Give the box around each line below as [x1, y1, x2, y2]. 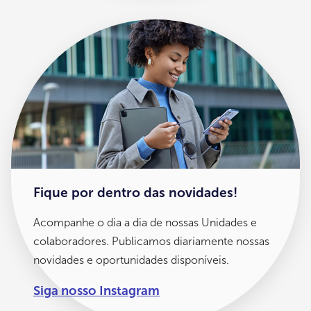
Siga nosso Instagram [33, 283, 160, 299]
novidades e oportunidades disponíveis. [33, 253, 229, 267]
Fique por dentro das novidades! [33, 184, 237, 201]
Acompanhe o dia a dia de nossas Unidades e [33, 215, 257, 229]
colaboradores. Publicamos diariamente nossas [33, 234, 269, 248]
